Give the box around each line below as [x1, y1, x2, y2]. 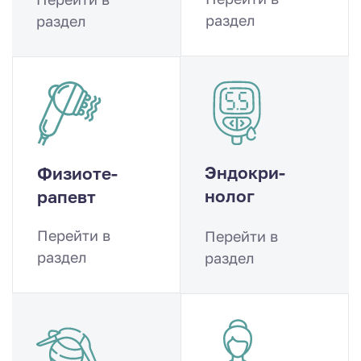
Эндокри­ [205, 162, 285, 184]
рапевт [37, 186, 96, 208]
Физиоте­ [37, 163, 118, 185]
